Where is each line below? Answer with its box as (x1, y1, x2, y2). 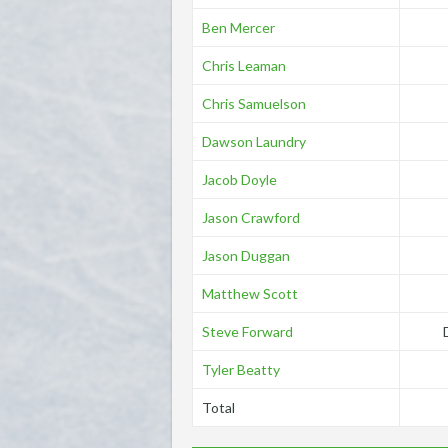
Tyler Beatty (201, 361, 280, 378)
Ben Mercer (201, 19, 275, 36)
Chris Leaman (201, 57, 286, 74)
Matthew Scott (201, 285, 298, 302)
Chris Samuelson (201, 95, 306, 112)
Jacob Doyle (201, 171, 277, 188)
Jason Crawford (201, 209, 300, 226)
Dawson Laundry (201, 133, 306, 150)
